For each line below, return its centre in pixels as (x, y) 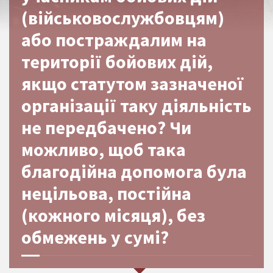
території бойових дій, (117, 61)
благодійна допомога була (134, 171)
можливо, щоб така (104, 149)
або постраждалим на (114, 39)
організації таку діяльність (136, 105)
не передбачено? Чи (106, 127)
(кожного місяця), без (113, 215)
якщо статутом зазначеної (132, 83)
